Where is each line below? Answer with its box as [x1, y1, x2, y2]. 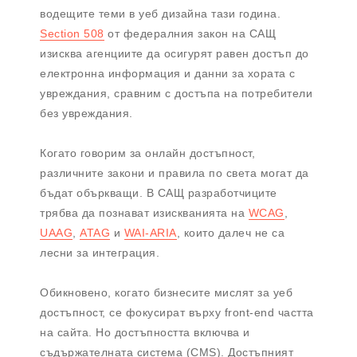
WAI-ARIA [124, 226, 177, 240]
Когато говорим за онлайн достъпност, [40, 147, 255, 160]
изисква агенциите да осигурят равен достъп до [40, 47, 309, 61]
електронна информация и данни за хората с [40, 67, 296, 80]
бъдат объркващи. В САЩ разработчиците [40, 186, 277, 200]
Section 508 [40, 27, 104, 41]
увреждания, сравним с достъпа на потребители [40, 87, 312, 100]
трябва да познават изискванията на [40, 206, 249, 220]
